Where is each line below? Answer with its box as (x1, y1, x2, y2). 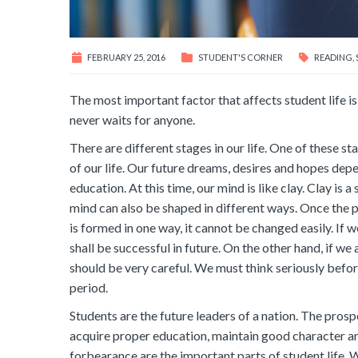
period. (70, 279, 108, 295)
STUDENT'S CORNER (198, 51, 283, 62)
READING (314, 51, 352, 62)
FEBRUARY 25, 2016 (87, 51, 165, 62)
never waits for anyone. (70, 112, 195, 128)
